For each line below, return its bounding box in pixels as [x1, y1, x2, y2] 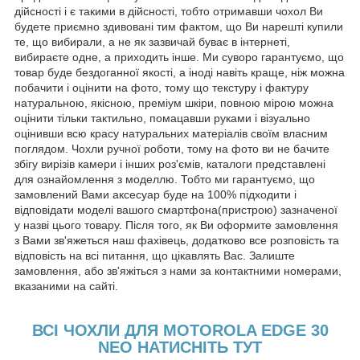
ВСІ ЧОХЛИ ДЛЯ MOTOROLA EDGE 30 [31, 321, 329, 339]
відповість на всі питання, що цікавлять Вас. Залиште [14, 248, 295, 262]
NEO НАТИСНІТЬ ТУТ [98, 337, 262, 356]
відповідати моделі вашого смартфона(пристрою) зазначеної [14, 202, 337, 216]
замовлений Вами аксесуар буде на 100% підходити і [14, 187, 297, 201]
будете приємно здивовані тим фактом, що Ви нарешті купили [14, 19, 343, 33]
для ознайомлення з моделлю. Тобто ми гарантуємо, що [14, 172, 315, 186]
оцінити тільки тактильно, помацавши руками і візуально [14, 111, 310, 125]
